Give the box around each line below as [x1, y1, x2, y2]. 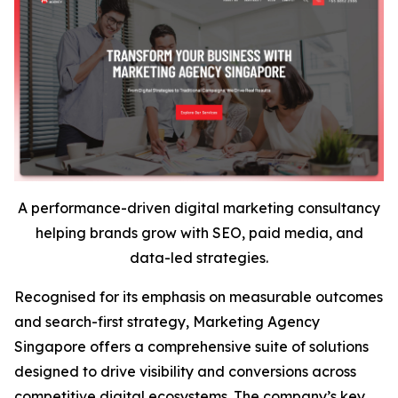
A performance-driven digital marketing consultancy [18, 199, 380, 218]
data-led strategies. [130, 249, 268, 267]
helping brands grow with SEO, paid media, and [35, 224, 363, 243]
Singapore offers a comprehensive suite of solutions [14, 338, 369, 356]
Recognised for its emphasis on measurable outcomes [14, 288, 383, 306]
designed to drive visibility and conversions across [14, 362, 356, 381]
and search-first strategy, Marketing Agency [14, 313, 320, 331]
